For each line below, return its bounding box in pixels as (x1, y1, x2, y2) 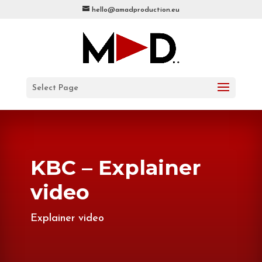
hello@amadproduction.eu (91, 6, 180, 13)
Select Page (32, 84, 78, 92)
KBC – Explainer (30, 155, 201, 180)
